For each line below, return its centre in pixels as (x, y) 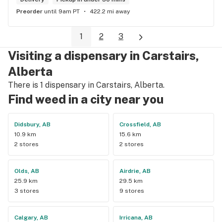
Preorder (31, 11)
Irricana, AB (136, 217)
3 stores (27, 191)
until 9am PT (62, 11)
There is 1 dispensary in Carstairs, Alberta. (86, 85)
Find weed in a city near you (86, 99)
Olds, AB (27, 171)
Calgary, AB (31, 217)
